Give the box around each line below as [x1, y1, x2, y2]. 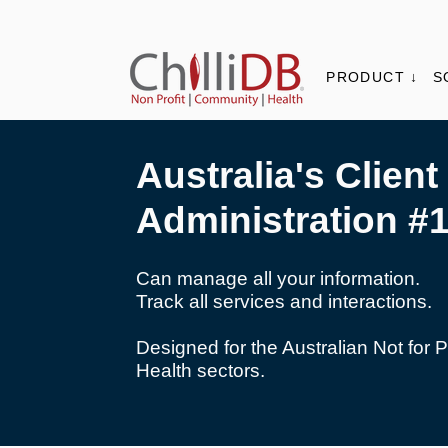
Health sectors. [136, 360, 266, 381]
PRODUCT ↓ [326, 69, 419, 85]
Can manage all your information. [136, 268, 421, 289]
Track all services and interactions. [136, 291, 433, 312]
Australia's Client [136, 155, 439, 196]
